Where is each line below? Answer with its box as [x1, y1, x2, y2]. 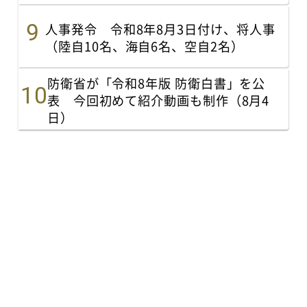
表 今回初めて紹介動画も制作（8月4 [47, 91, 270, 110]
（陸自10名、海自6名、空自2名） [45, 37, 244, 56]
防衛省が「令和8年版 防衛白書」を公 [47, 74, 266, 93]
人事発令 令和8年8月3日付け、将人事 [45, 20, 275, 38]
